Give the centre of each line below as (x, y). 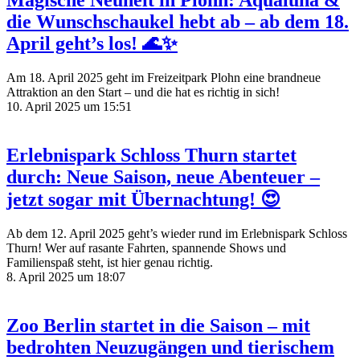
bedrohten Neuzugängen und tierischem (170, 347)
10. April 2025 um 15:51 (69, 107)
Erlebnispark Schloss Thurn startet (151, 155)
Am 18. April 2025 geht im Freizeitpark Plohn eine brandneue (164, 78)
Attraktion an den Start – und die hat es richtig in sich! (143, 92)
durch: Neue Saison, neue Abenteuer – (163, 177)
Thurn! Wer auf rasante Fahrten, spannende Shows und (146, 248)
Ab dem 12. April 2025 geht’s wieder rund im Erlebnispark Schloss (177, 234)
